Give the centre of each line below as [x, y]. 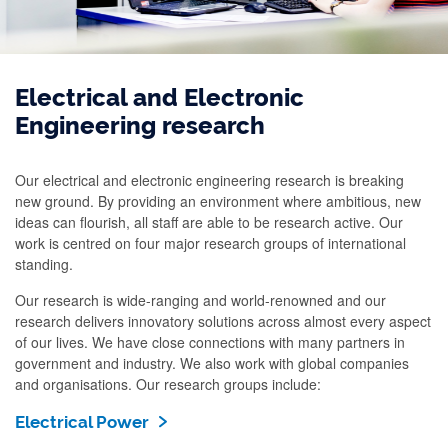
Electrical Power [82, 422]
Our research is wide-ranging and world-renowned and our [200, 300]
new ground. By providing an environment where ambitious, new [218, 201]
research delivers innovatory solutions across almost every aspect [223, 321]
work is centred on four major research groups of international [210, 243]
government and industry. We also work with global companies [212, 363]
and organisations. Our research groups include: [168, 384]
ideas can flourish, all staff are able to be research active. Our [209, 222]
